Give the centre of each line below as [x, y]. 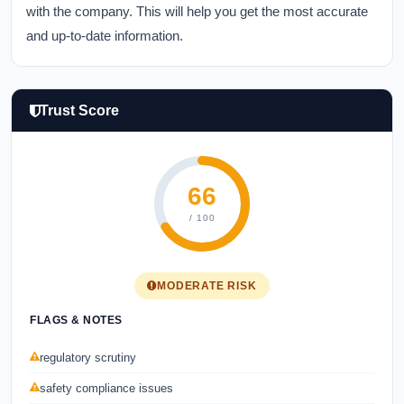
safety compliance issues [106, 388]
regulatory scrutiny [88, 358]
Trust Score [79, 110]
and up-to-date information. [105, 36]
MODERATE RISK [207, 286]
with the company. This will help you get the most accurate [197, 11]
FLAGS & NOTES [76, 320]
